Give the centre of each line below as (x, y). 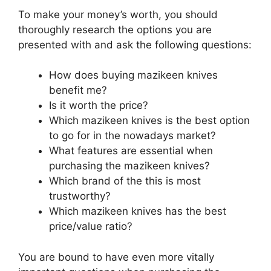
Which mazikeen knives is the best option (149, 121)
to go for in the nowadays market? (132, 136)
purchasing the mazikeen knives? (129, 166)
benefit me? (78, 90)
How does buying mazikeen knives (133, 75)
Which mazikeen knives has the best (138, 211)
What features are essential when (131, 151)
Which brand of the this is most (125, 181)
